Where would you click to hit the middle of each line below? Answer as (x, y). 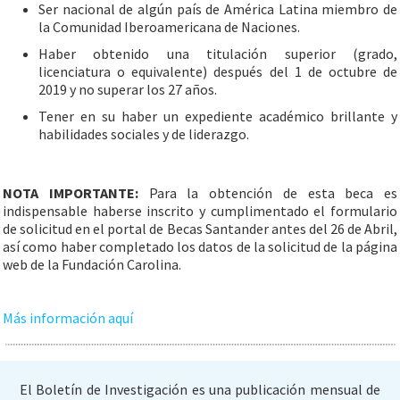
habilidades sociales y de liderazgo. (144, 134)
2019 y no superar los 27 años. (128, 89)
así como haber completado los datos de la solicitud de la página (200, 246)
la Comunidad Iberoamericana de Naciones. (169, 27)
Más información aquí (68, 318)
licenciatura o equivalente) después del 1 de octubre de (218, 71)
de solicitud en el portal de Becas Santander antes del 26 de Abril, (200, 229)
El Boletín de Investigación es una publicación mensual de (200, 389)
